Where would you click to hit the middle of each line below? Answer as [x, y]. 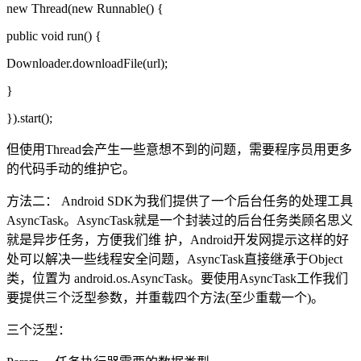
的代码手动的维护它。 [71, 169]
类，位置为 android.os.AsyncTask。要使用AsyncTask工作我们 [177, 279]
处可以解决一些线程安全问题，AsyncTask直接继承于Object [174, 259]
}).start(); [29, 118]
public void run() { [54, 36]
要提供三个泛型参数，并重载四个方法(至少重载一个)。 [165, 298]
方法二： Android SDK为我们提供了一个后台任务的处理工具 [180, 201]
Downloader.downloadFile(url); [87, 64]
